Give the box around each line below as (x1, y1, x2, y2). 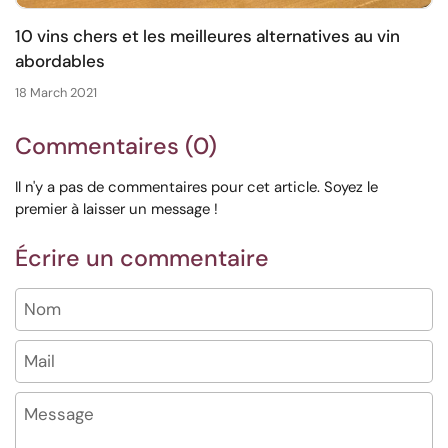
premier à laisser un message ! (15, 199, 218, 220)
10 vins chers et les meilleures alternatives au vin (15, 24, 400, 47)
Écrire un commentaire (15, 243, 269, 274)
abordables (15, 49, 105, 72)
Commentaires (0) (15, 131, 217, 162)
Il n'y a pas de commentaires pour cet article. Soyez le (15, 177, 378, 198)
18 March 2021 (15, 84, 97, 102)
